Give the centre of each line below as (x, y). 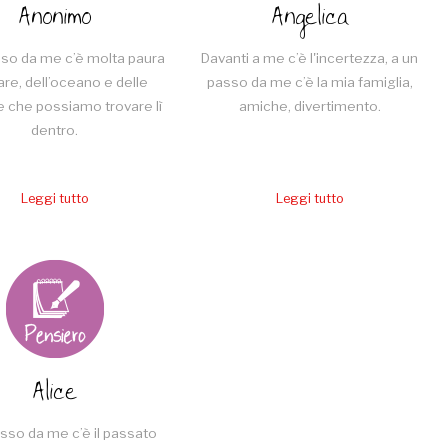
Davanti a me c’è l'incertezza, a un (310, 57)
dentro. (55, 129)
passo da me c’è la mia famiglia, (309, 81)
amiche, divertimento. (309, 105)
